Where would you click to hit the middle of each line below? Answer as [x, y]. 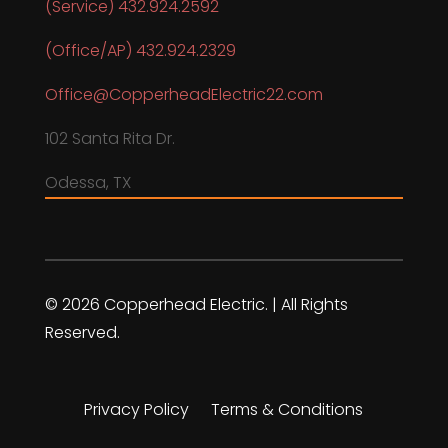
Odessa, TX [87, 182]
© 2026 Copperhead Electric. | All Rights [196, 304]
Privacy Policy [137, 409]
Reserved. [82, 332]
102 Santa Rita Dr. [109, 138]
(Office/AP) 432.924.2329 [140, 50]
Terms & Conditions [287, 409]
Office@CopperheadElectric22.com [183, 94]
